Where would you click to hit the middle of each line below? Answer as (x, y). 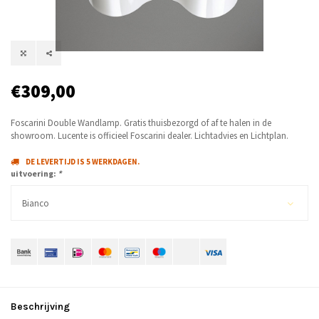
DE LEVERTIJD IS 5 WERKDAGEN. (83, 162)
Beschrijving (40, 307)
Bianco (36, 204)
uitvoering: (34, 174)
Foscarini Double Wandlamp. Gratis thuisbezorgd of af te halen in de (141, 123)
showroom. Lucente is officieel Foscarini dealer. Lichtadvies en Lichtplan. (150, 136)
